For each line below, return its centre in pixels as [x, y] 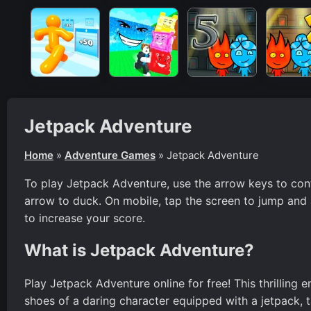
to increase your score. [85, 218]
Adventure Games [110, 155]
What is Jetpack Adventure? [139, 250]
